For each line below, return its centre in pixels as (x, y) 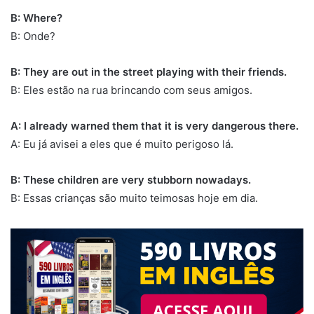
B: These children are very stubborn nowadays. (131, 179)
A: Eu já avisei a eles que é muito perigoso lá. (122, 144)
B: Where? (36, 18)
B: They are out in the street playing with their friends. (149, 71)
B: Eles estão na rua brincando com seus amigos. (131, 90)
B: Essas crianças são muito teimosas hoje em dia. (134, 198)
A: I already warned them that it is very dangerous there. (155, 125)
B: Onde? (33, 36)
